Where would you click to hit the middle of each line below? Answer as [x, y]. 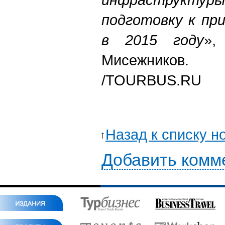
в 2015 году [153, 40]
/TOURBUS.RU [151, 80]
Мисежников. [145, 60]
